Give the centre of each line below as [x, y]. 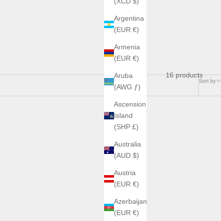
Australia [128, 144]
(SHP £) [126, 127]
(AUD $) [127, 156]
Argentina [129, 18]
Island [123, 116]
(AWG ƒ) [127, 87]
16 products [184, 75]
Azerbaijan [130, 202]
